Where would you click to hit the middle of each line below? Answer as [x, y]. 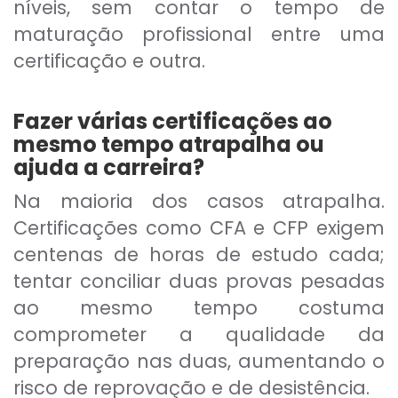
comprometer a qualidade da [199, 335]
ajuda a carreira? [109, 168]
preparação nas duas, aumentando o [199, 362]
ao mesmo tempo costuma [199, 308]
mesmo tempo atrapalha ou [169, 145]
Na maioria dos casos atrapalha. [199, 202]
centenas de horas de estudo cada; [199, 255]
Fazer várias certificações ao [173, 122]
